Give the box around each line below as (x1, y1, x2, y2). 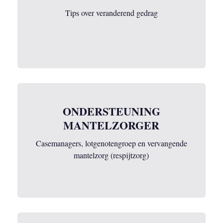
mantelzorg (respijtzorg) (74, 150, 149, 160)
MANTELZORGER (63, 117, 160, 133)
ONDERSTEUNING (62, 103, 160, 119)
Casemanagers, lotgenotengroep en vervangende (35, 138, 187, 148)
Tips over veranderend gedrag (65, 7, 158, 18)
